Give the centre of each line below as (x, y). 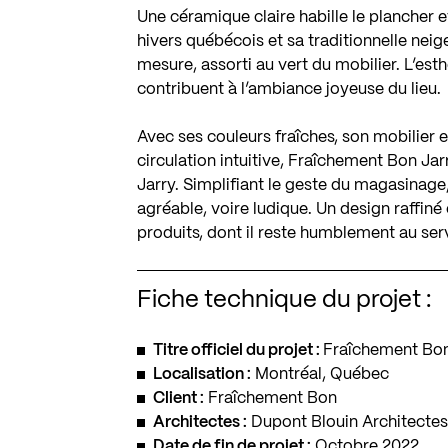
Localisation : (202, 374)
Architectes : (200, 422)
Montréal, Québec (320, 374)
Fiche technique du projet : (284, 300)
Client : (179, 398)
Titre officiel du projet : (238, 350)
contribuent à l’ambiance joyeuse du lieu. (289, 89)
